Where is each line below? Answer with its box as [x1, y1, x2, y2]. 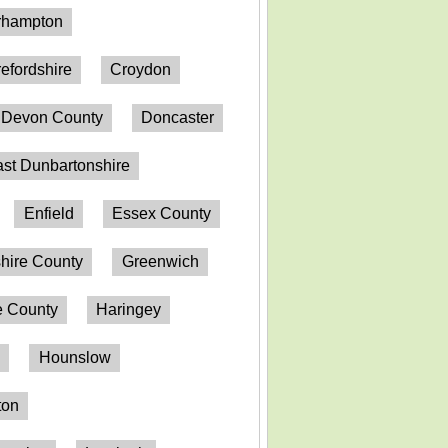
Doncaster [141, 108, 215, 126]
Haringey [96, 300, 162, 318]
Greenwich [121, 252, 199, 270]
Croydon [110, 60, 172, 78]
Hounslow [38, 348, 111, 366]
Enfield [23, 204, 74, 222]
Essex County [112, 204, 212, 222]
